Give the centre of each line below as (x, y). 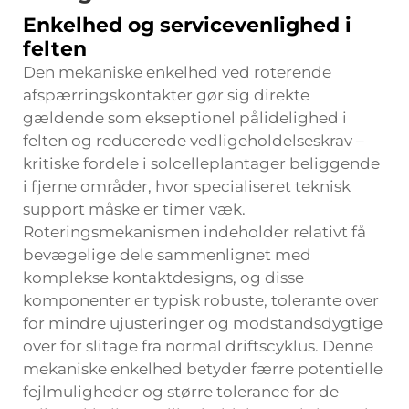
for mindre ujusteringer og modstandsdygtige (203, 323)
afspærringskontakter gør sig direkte (166, 95)
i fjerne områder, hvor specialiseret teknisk (187, 186)
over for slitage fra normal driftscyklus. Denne (198, 346)
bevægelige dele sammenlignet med (167, 255)
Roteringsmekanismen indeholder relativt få (194, 232)
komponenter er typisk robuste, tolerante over (201, 300)
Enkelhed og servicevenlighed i (187, 25)
